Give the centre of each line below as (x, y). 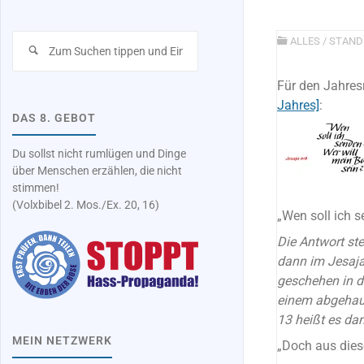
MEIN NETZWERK (63, 341)
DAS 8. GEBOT (54, 119)
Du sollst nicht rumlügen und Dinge (100, 154)
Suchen (217, 39)
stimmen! (36, 188)
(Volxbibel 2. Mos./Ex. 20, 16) (86, 206)
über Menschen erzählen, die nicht (97, 171)
